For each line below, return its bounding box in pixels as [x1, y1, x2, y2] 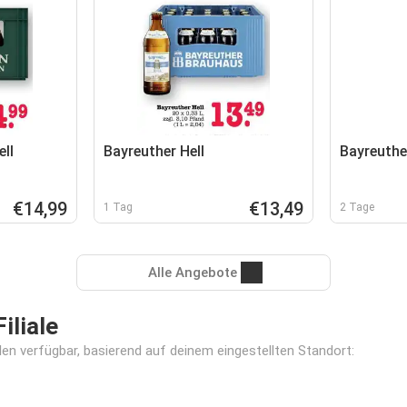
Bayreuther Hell [104, 143, 205, 160]
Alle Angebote [148, 264, 237, 281]
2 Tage [339, 201, 374, 213]
